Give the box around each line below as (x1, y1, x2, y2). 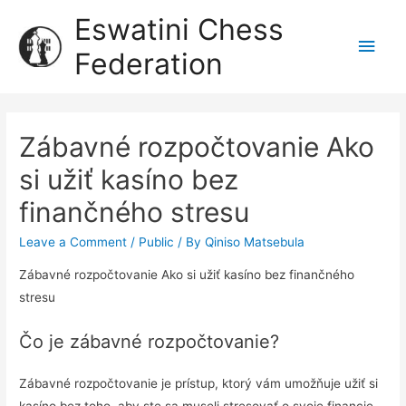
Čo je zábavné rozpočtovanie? (19, 330, 280, 353)
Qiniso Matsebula (205, 235, 305, 250)
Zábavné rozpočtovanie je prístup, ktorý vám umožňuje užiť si (19, 375, 379, 391)
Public (139, 235, 175, 250)
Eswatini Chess (74, 11, 285, 47)
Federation (74, 45, 224, 82)
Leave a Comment (19, 235, 128, 250)
